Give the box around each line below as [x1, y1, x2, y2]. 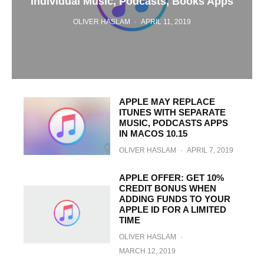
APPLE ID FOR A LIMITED [118, 204, 226, 215]
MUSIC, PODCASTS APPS [118, 118, 228, 128]
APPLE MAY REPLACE [118, 97, 215, 107]
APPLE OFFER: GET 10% [118, 173, 224, 183]
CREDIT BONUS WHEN [118, 183, 216, 194]
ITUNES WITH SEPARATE [118, 107, 226, 118]
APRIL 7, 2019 [186, 146, 233, 155]
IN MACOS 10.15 [118, 128, 187, 139]
